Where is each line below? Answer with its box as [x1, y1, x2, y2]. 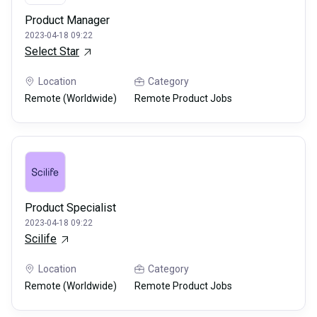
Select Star [25, 45, 79, 59]
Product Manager [25, 13, 110, 28]
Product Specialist [25, 201, 116, 215]
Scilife [25, 232, 57, 246]
